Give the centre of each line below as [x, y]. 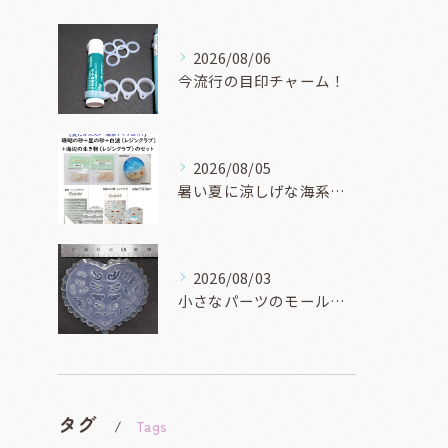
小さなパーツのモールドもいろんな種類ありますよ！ [337, 300]
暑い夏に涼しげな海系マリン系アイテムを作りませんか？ [337, 190]
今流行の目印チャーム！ [262, 80]
